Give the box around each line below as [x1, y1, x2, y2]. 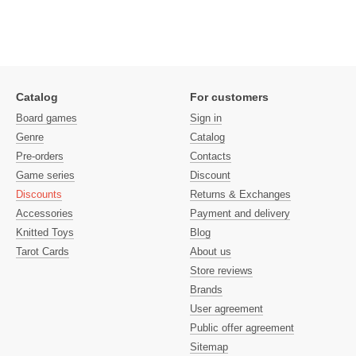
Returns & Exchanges [190, 188, 291, 200]
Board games [16, 112, 77, 124]
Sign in [190, 112, 222, 124]
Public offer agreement [190, 322, 294, 334]
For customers [190, 91, 269, 103]
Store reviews [190, 265, 253, 277]
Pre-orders [16, 150, 64, 162]
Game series [16, 169, 75, 181]
